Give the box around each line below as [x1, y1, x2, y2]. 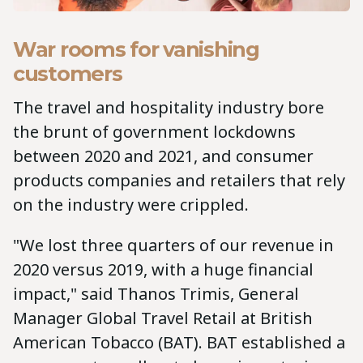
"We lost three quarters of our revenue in [13, 234, 334, 257]
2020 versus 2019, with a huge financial [13, 258, 314, 281]
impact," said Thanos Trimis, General [13, 283, 299, 305]
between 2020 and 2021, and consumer [13, 145, 314, 168]
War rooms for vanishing [13, 36, 259, 62]
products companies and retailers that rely [13, 169, 345, 192]
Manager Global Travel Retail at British [13, 307, 313, 330]
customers [13, 61, 127, 87]
